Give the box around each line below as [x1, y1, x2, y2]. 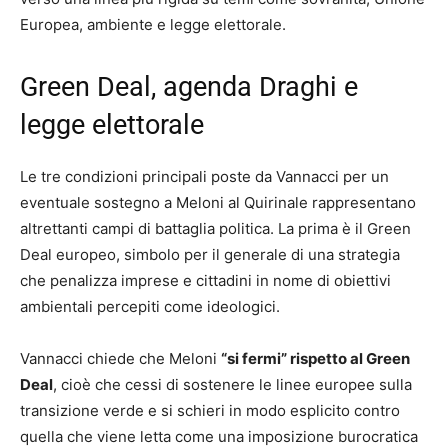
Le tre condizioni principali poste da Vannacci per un [20, 167, 389, 187]
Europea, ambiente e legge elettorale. [20, 15, 286, 35]
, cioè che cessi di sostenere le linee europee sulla [53, 375, 412, 395]
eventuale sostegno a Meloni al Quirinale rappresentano [20, 193, 416, 213]
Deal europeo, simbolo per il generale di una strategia [20, 245, 400, 265]
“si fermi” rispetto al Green [221, 349, 410, 369]
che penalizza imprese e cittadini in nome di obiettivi [20, 271, 391, 291]
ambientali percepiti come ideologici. [20, 297, 280, 317]
